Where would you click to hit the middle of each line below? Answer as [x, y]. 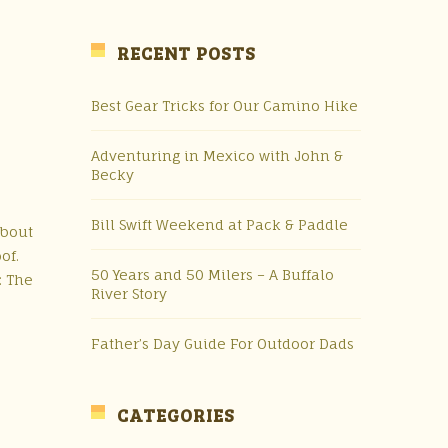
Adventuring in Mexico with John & [217, 155]
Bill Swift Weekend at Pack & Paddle [219, 224]
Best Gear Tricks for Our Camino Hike [224, 105]
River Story [129, 293]
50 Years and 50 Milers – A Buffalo [212, 274]
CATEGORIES [176, 415]
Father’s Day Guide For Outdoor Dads [222, 343]
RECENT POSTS [186, 53]
